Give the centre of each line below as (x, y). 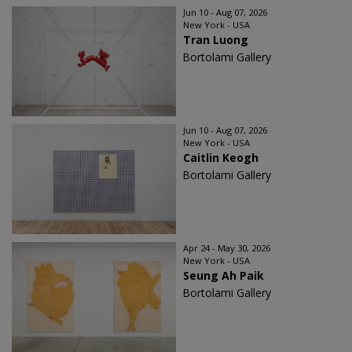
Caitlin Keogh (221, 158)
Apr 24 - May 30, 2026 (227, 248)
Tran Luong (216, 40)
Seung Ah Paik (224, 275)
